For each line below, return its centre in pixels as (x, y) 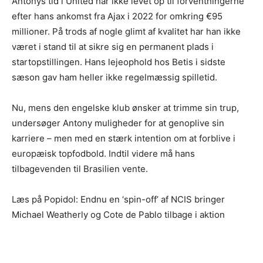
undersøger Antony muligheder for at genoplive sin (118, 123)
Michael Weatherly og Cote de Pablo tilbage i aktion (118, 215)
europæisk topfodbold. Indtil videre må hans (103, 154)
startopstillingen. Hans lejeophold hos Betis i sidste (119, 62)
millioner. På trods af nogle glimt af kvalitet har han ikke (126, 32)
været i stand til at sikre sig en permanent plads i (113, 47)
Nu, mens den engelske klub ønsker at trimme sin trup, (125, 108)
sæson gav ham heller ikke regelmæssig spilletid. (114, 77)
